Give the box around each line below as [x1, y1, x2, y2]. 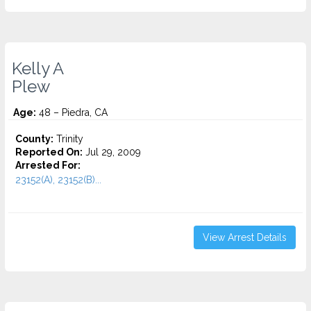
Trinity [53, 133, 83, 144]
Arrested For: [15, 160, 81, 171]
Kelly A [12, 59, 64, 78]
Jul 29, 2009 [83, 146, 141, 158]
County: [15, 133, 53, 144]
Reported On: [15, 146, 83, 158]
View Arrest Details [203, 232, 287, 243]
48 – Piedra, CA [36, 107, 108, 118]
